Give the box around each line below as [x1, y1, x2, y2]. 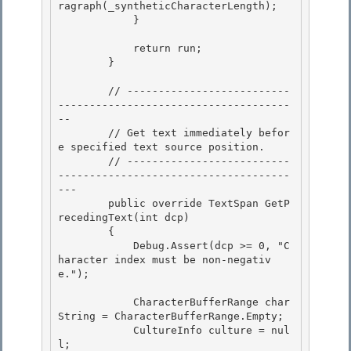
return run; [58, 42, 133, 55]
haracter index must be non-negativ [58, 254, 271, 266]
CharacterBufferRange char [58, 296, 133, 309]
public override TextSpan [108, 197, 259, 210]
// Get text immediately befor [58, 127, 108, 139]
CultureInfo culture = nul [58, 324, 133, 337]
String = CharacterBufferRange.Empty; [58, 310, 290, 323]
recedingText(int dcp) [58, 212, 190, 224]
